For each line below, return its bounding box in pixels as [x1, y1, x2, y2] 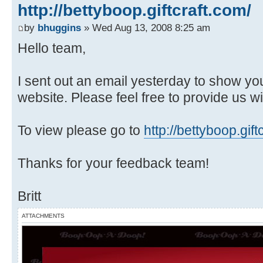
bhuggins [38, 21, 81, 33]
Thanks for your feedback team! [18, 155, 209, 171]
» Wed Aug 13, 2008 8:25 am [81, 21, 210, 33]
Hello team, [18, 40, 86, 56]
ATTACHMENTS [22, 212, 65, 219]
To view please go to [18, 122, 144, 138]
